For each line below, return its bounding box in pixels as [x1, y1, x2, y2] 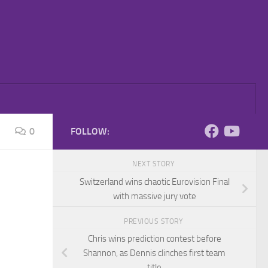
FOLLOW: [71, 126, 109, 137]
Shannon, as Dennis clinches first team [83, 248, 226, 259]
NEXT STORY [132, 160, 176, 168]
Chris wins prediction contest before [87, 233, 221, 245]
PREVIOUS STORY [124, 217, 185, 226]
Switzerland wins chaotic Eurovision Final [79, 176, 230, 187]
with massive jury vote [112, 190, 196, 202]
